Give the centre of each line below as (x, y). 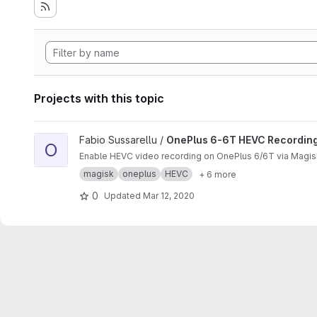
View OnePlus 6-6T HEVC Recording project (138, 140)
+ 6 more (218, 174)
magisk (99, 174)
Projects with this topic (99, 98)
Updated (123, 195)
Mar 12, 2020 (169, 195)
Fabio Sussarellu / (123, 140)
